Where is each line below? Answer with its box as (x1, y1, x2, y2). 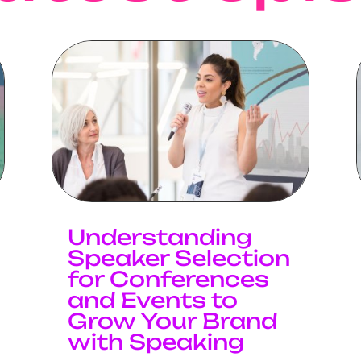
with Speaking (67, 328, 250, 355)
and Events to (67, 286, 238, 313)
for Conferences (67, 265, 269, 292)
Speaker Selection (67, 244, 290, 271)
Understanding (67, 223, 252, 250)
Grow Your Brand (67, 307, 277, 334)
